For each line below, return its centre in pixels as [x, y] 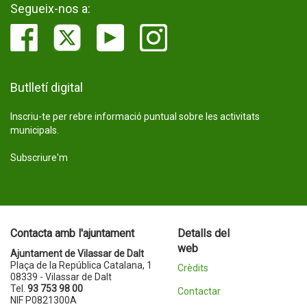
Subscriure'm [39, 158]
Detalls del [203, 233]
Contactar [199, 291]
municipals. [35, 130]
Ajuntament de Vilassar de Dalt [77, 254]
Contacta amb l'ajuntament [72, 233]
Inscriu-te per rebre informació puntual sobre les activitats [135, 116]
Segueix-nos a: [50, 9]
